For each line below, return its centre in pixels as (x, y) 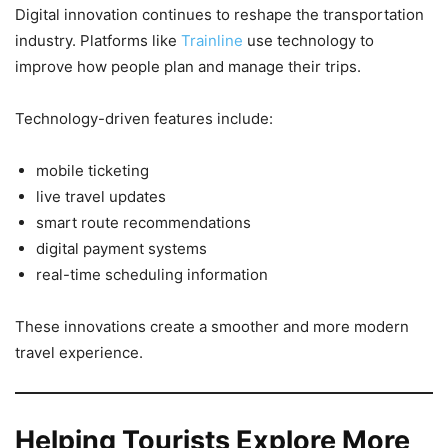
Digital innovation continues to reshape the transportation (219, 15)
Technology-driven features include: (144, 119)
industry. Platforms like (98, 41)
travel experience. (79, 353)
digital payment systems (121, 249)
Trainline (214, 41)
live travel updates (101, 197)
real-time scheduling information (152, 275)
